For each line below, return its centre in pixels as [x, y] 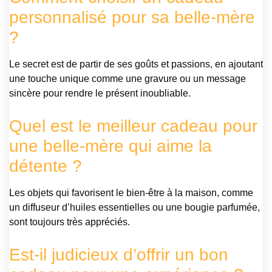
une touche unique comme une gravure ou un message [127, 79]
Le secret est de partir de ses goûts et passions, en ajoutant [136, 64]
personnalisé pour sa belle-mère [132, 18]
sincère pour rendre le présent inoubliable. [100, 93]
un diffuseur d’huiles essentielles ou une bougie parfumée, [134, 208]
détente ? [46, 166]
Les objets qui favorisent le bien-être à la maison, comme [131, 193]
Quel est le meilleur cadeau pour [133, 126]
